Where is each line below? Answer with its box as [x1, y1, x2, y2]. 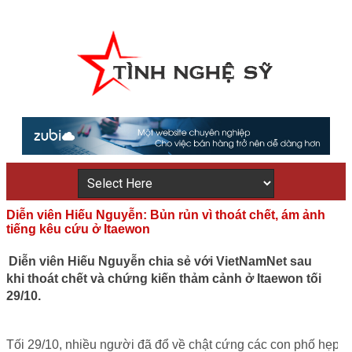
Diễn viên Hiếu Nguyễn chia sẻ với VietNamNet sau [9, 255, 312, 269]
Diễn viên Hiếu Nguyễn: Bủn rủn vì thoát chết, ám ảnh [6, 208, 325, 222]
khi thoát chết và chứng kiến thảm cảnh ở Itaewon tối [6, 272, 321, 286]
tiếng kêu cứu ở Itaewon [6, 222, 150, 236]
